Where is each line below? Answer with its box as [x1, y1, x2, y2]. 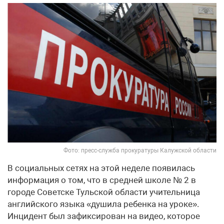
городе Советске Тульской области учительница [7, 186, 200, 197]
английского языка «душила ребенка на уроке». [7, 198, 199, 209]
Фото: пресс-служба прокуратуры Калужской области [63, 146, 216, 154]
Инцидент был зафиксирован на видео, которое [7, 210, 200, 221]
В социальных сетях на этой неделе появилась [7, 162, 195, 173]
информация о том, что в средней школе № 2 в [7, 174, 196, 185]
